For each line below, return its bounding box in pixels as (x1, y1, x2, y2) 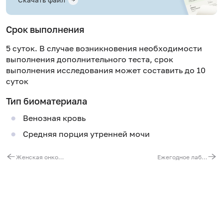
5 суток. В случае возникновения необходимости (6, 43, 202, 53)
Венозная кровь (22, 113, 86, 123)
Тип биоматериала (6, 95, 87, 107)
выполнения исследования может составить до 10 (6, 65, 206, 75)
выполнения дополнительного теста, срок (6, 54, 173, 64)
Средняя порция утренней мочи (22, 128, 150, 139)
